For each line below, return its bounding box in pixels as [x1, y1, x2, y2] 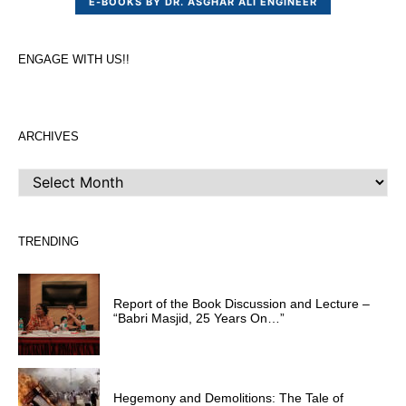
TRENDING [18, 234, 79, 248]
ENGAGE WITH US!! [18, 52, 130, 66]
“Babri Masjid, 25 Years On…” [113, 311, 285, 326]
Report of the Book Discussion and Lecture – [113, 296, 370, 312]
